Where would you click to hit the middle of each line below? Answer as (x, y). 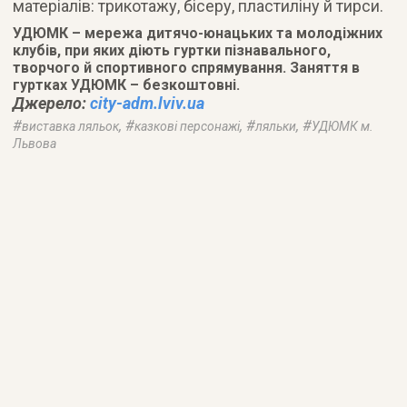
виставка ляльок (71, 126)
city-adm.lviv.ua (148, 103)
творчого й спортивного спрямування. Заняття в (187, 67)
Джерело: (52, 103)
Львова (35, 143)
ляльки (276, 126)
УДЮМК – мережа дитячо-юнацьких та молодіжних (198, 33)
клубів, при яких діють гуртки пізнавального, (172, 50)
